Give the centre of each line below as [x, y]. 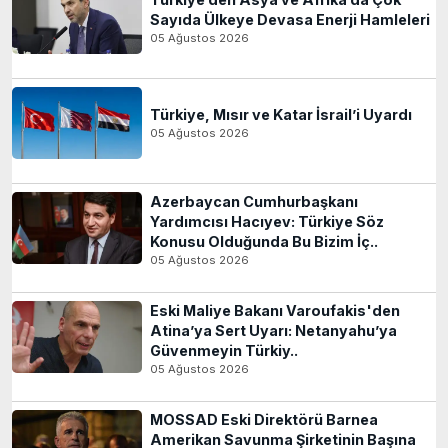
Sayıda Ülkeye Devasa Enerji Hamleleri [290, 20]
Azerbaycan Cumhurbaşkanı [254, 202]
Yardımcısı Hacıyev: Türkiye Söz [267, 222]
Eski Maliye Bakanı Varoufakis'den [275, 311]
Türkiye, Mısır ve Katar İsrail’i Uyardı [281, 115]
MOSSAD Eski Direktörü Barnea [264, 420]
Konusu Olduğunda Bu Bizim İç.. [264, 242]
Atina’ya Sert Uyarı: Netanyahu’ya [273, 331]
